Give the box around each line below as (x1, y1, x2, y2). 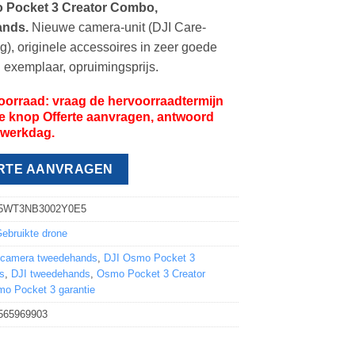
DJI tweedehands (11, 268, 91, 281)
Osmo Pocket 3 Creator (97, 268, 206, 281)
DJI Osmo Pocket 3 (104, 252, 196, 265)
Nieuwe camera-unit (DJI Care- (29, 21, 207, 35)
